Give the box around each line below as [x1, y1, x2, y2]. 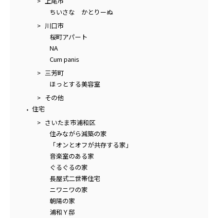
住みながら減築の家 [50, 128, 107, 138]
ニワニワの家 [50, 184, 88, 194]
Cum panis [50, 54, 79, 64]
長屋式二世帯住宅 [50, 173, 100, 183]
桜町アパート [50, 32, 88, 41]
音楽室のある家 [50, 151, 94, 161]
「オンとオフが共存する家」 [50, 140, 132, 149]
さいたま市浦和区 [44, 117, 95, 127]
